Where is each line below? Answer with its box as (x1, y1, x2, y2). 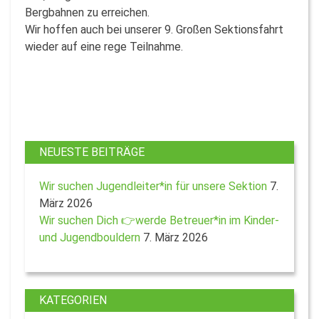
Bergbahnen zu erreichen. (25, 5, 150, 19)
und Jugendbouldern (39, 230, 140, 244)
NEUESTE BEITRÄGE (39, 145, 145, 159)
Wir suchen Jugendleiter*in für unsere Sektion (39, 179, 267, 193)
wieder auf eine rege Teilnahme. (25, 39, 183, 53)
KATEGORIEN (39, 293, 107, 307)
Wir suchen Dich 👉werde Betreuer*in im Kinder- (39, 213, 279, 227)
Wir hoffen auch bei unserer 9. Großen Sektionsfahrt (25, 22, 283, 36)
